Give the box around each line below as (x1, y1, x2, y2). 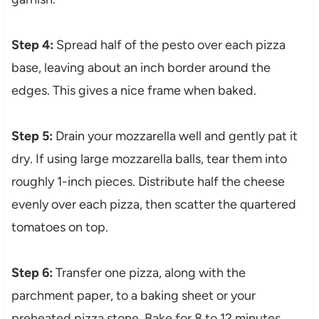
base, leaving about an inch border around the (11, 60, 271, 76)
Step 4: (11, 37, 53, 53)
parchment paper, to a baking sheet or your (11, 288, 256, 304)
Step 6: (11, 265, 53, 281)
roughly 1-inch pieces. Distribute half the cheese (11, 174, 285, 190)
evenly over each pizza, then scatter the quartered (11, 197, 296, 213)
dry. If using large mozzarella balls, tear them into (11, 151, 287, 167)
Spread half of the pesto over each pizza (53, 37, 286, 53)
